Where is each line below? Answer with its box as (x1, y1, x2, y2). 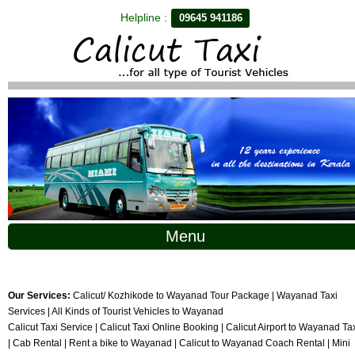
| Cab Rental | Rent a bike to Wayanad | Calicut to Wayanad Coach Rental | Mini (8, 338, 350, 349)
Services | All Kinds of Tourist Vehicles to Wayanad (8, 306, 223, 318)
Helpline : (120, 11, 171, 25)
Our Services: (8, 290, 71, 302)
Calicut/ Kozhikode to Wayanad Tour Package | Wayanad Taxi (71, 290, 338, 302)
